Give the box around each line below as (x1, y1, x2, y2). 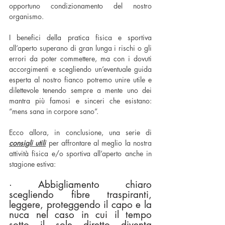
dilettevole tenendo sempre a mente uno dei (9, 85, 152, 95)
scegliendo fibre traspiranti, (9, 188, 152, 201)
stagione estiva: (9, 159, 56, 169)
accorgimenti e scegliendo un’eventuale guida (9, 64, 152, 74)
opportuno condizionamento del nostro (9, 1, 152, 11)
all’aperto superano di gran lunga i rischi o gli (9, 43, 152, 53)
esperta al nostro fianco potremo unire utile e (9, 75, 152, 85)
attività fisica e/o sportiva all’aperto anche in (9, 149, 152, 159)
